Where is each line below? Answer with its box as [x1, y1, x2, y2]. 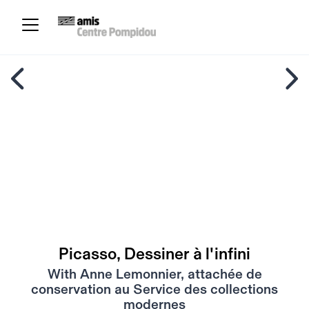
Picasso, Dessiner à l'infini [59, 246, 250, 263]
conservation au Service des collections [31, 283, 278, 297]
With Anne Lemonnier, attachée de [47, 268, 262, 281]
